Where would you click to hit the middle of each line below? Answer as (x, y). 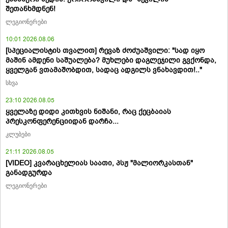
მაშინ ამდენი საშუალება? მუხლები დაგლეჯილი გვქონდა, (111, 60)
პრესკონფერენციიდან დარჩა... (62, 121)
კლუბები (18, 134)
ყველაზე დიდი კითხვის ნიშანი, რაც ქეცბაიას (88, 111)
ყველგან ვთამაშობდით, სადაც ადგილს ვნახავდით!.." (104, 70)
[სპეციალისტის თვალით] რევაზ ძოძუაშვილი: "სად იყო (105, 50)
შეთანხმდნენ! (31, 9)
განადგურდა (29, 173)
